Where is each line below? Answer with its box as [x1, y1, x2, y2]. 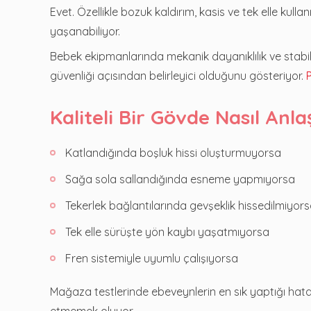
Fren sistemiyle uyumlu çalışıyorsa [65, 251, 238, 265]
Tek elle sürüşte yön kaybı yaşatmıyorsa [65, 224, 269, 239]
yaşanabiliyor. [50, 24, 120, 38]
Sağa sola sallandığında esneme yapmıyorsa [65, 171, 295, 186]
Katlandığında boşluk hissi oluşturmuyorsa [65, 145, 281, 160]
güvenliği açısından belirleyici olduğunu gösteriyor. [50, 68, 306, 83]
